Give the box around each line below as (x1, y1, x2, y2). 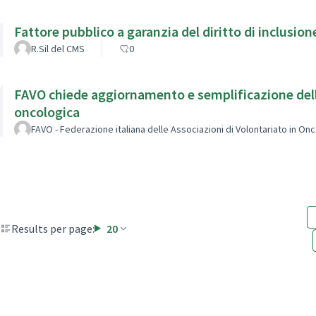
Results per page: (11, 221, 95, 236)
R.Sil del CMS (31, 42, 85, 55)
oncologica (14, 102, 80, 121)
